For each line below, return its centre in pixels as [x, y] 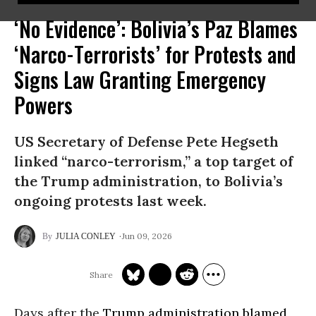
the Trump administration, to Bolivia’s [148, 181]
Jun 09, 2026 [147, 236]
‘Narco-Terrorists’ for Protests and [155, 54]
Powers [43, 105]
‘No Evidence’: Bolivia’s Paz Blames [156, 29]
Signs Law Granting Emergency [140, 79]
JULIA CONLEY [86, 236]
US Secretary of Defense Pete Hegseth [146, 141]
